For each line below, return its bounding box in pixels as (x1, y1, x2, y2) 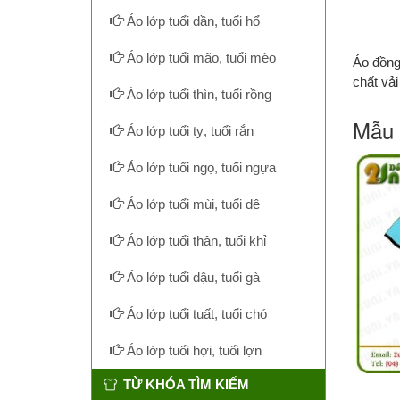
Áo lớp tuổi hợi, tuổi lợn (123, 343, 262, 358)
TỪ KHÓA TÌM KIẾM (123, 377, 249, 392)
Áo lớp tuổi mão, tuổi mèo (123, 50, 276, 65)
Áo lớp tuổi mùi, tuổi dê (123, 196, 260, 212)
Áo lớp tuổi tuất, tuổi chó (123, 306, 267, 321)
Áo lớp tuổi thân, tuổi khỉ (123, 233, 266, 248)
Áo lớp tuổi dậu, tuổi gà (123, 270, 260, 285)
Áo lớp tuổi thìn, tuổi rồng (123, 87, 271, 102)
